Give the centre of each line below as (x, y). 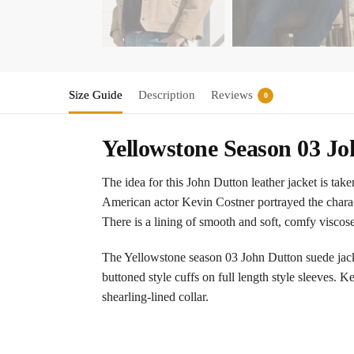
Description (167, 95)
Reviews (232, 95)
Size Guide (96, 95)
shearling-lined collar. (155, 296)
